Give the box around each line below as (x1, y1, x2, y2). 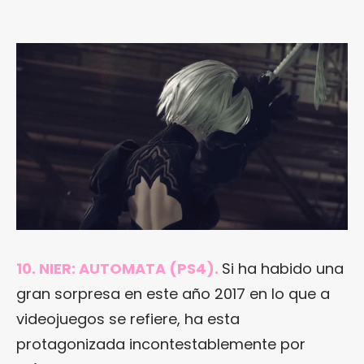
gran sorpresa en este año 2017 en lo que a (16, 283, 330, 304)
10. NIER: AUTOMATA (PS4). (16, 258, 219, 279)
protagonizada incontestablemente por (16, 333, 305, 354)
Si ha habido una (222, 258, 344, 279)
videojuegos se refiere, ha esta (16, 308, 240, 329)
